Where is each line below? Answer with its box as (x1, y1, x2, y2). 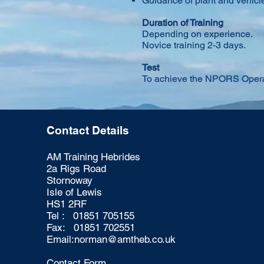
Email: (46, 233, 74, 245)
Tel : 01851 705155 (46, 210, 134, 222)
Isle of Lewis (46, 186, 102, 198)
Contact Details (46, 124, 129, 137)
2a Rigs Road (46, 163, 106, 174)
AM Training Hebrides (46, 151, 140, 163)
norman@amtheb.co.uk (74, 233, 176, 245)
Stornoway (46, 174, 93, 186)
